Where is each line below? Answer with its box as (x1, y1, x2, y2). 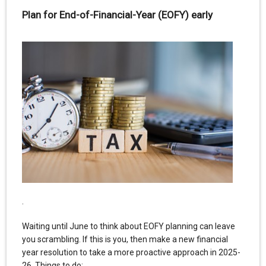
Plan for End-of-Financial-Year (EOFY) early (21, 9, 213, 21)
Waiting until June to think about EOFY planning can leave (21, 221, 235, 231)
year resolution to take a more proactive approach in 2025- (21, 247, 240, 257)
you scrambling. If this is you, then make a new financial (21, 234, 228, 244)
